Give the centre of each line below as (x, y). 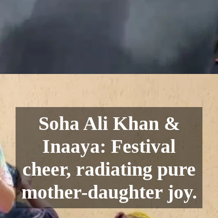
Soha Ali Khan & (109, 124)
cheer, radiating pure (109, 169)
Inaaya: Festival (109, 146)
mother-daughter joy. (109, 192)
